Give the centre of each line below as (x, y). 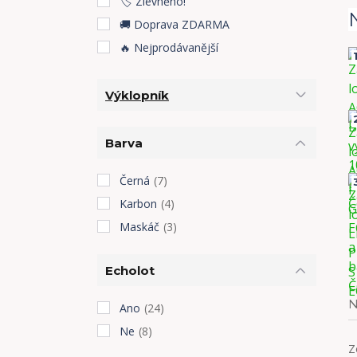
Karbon (138, 204)
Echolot (130, 270)
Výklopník (137, 95)
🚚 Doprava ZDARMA (175, 24)
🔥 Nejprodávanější (169, 47)
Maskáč (139, 227)
